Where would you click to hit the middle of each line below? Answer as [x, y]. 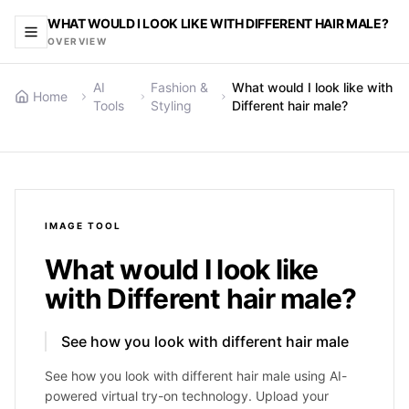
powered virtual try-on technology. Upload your [187, 396]
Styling [172, 105]
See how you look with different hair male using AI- [196, 376]
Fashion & [180, 87]
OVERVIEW [78, 41]
